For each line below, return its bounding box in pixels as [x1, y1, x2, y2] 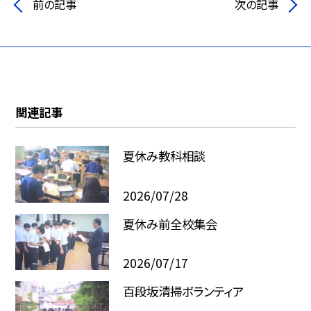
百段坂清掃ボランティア [122, 283, 244, 301]
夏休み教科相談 [122, 147, 205, 165]
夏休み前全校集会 [122, 215, 217, 233]
